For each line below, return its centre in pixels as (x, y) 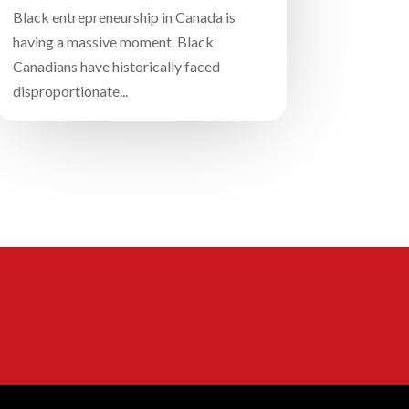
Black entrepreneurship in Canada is (124, 17)
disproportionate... (70, 91)
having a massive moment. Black (113, 42)
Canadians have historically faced (116, 67)
